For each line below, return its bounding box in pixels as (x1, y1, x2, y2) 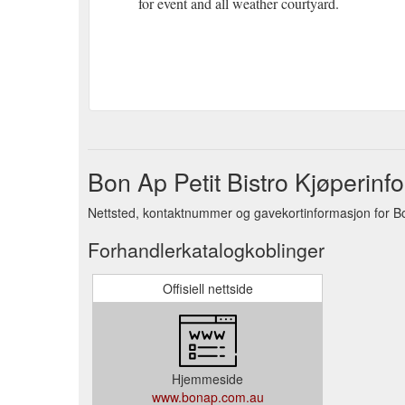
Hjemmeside (172, 369, 243, 388)
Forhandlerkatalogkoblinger (88, 235, 325, 263)
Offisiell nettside (162, 278, 253, 297)
